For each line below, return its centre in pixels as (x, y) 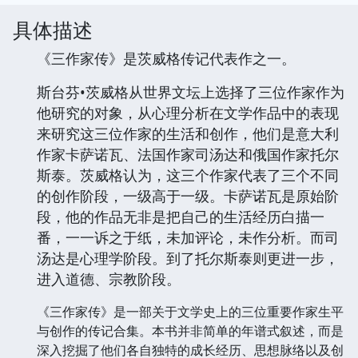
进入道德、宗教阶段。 (109, 278)
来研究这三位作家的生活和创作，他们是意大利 (188, 133)
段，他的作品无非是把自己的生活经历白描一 (181, 216)
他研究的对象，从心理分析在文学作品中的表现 (188, 112)
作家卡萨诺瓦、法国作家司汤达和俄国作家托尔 (188, 154)
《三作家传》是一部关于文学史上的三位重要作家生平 (190, 311)
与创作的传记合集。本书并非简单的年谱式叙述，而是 (190, 330)
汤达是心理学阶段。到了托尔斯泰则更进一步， (188, 258)
